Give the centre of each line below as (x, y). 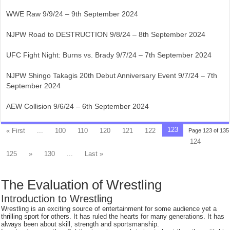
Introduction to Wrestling (57, 199)
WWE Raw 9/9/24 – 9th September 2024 (72, 14)
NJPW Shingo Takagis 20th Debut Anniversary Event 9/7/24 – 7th (112, 75)
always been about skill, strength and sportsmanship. (80, 224)
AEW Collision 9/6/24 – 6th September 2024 (78, 106)
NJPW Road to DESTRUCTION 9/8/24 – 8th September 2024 (106, 34)
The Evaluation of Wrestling (82, 185)
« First (16, 131)
